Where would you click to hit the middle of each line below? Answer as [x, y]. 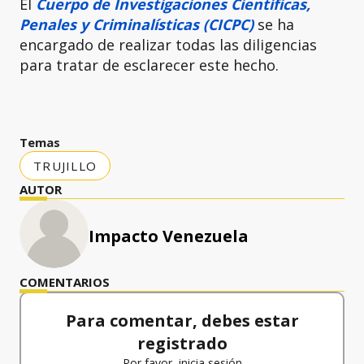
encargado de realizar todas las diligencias [168, 45]
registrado [182, 344]
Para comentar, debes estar [182, 321]
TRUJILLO [65, 166]
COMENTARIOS [65, 282]
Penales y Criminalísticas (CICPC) [136, 25]
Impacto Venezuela [169, 236]
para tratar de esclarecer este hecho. [149, 65]
